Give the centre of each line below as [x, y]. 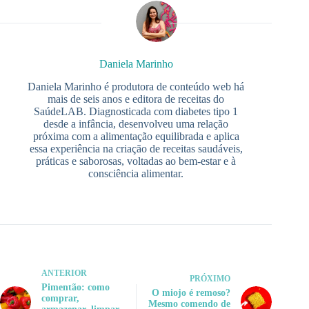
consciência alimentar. [136, 173]
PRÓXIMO [210, 278]
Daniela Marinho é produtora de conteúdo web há [136, 86]
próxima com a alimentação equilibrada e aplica [136, 136]
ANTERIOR [64, 273]
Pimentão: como [76, 287]
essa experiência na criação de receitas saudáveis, [136, 148]
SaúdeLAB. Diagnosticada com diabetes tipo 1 [136, 111]
